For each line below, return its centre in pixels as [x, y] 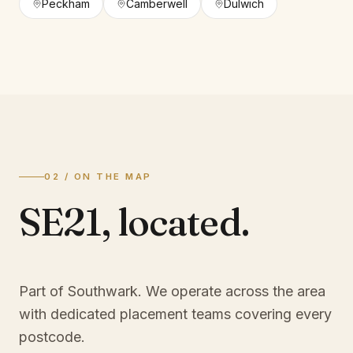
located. [183, 222]
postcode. [52, 337]
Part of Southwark [78, 291]
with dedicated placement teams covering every [175, 314]
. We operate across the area [232, 291]
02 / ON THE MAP [98, 176]
